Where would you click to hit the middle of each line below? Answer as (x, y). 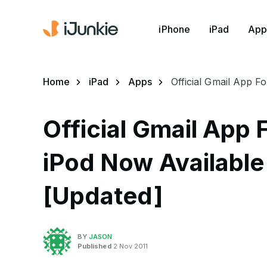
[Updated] (103, 196)
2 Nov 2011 (130, 246)
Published (94, 246)
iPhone (174, 29)
